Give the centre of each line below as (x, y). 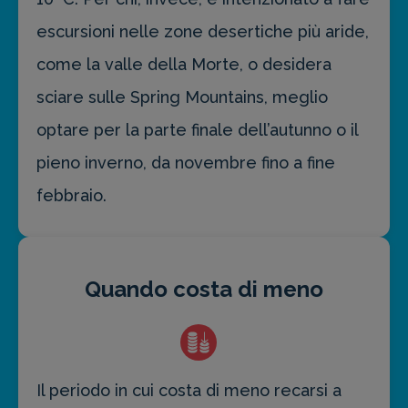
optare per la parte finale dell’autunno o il (197, 130)
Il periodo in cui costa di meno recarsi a (189, 391)
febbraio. (71, 196)
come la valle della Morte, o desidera (184, 65)
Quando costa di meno (204, 290)
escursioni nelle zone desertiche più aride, (203, 32)
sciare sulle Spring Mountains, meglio (182, 97)
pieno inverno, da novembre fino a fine (186, 163)
